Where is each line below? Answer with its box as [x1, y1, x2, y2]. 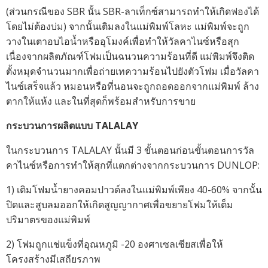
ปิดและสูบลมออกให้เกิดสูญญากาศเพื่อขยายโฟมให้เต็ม [6, 198, 233, 211]
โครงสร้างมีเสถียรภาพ [6, 252, 100, 266]
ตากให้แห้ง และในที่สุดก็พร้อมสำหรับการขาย [6, 95, 196, 108]
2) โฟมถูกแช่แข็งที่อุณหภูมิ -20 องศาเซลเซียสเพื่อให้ [6, 237, 223, 251]
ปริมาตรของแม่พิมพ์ [6, 213, 90, 226]
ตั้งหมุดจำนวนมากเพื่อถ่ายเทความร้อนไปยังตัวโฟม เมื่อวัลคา [6, 65, 259, 78]
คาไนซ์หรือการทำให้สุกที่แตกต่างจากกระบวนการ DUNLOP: [6, 159, 260, 172]
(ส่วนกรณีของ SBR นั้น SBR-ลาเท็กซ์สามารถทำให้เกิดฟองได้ [6, 5, 259, 18]
